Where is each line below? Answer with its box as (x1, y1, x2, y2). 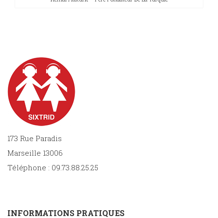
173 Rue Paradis (7, 133, 62, 143)
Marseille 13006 (7, 148, 63, 158)
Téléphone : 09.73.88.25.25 (7, 163, 98, 172)
